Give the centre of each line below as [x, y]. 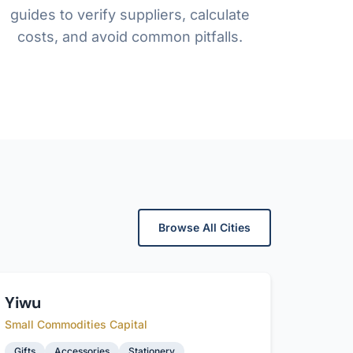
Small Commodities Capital [76, 324]
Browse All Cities [204, 227]
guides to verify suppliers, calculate [130, 15]
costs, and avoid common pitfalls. [130, 37]
